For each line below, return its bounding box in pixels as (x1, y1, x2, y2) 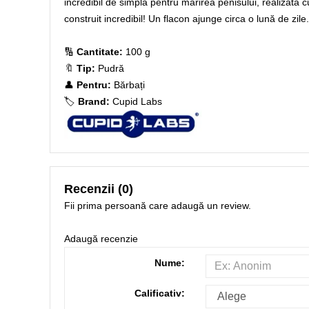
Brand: (78, 96, 110, 107)
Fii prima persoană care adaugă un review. (64, 200, 251, 211)
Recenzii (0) (64, 182, 133, 196)
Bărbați (111, 79, 145, 90)
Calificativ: (134, 288, 186, 299)
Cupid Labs (112, 96, 162, 107)
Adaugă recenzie (64, 233, 138, 244)
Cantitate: (77, 46, 123, 57)
